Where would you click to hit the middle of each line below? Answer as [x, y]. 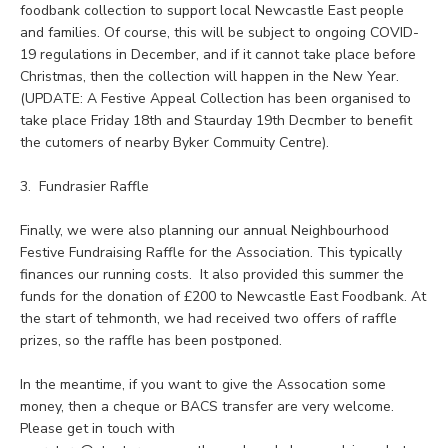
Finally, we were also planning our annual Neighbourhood [204, 231]
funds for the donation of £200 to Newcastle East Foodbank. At [223, 297]
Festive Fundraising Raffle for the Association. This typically [211, 253]
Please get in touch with [97, 429]
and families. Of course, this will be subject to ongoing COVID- [219, 33]
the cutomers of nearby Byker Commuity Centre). [174, 143]
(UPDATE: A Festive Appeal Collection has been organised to [215, 99]
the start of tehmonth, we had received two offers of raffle [208, 319]
